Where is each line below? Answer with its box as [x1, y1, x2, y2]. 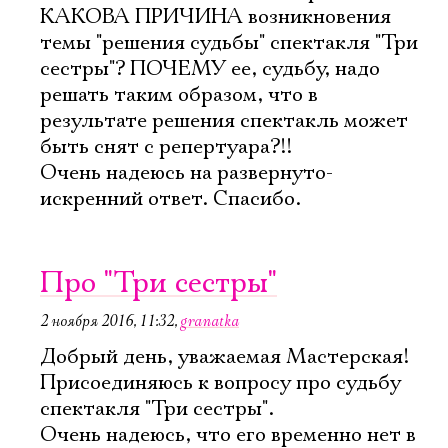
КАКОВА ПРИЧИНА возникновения [40, 4, 391, 30]
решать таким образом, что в [40, 82, 318, 108]
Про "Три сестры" [40, 265, 277, 302]
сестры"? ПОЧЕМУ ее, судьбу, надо [40, 56, 380, 82]
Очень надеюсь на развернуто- [40, 160, 333, 186]
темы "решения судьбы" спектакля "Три [40, 30, 418, 56]
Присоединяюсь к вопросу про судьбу [40, 370, 401, 396]
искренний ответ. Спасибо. [40, 186, 301, 212]
